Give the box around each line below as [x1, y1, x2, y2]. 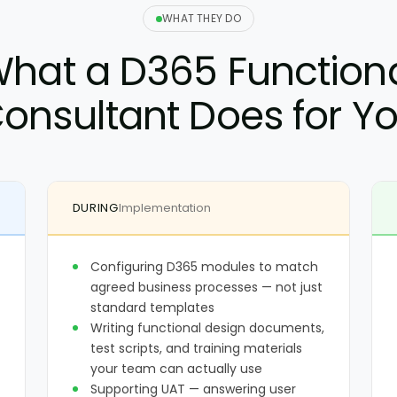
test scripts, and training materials [90, 339, 302, 357]
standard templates [90, 299, 214, 316]
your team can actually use [90, 360, 262, 378]
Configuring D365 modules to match [90, 258, 318, 276]
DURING [72, 199, 119, 216]
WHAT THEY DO [162, 11, 241, 26]
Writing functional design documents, [90, 319, 324, 337]
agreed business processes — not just [90, 278, 323, 296]
